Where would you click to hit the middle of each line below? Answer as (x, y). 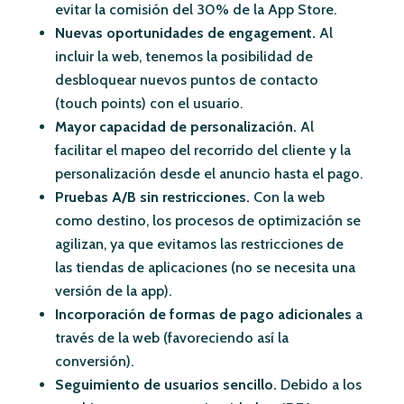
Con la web (289, 197)
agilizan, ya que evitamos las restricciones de (199, 244)
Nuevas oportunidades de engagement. (185, 33)
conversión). (94, 362)
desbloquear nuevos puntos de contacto (186, 80)
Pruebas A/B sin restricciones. (154, 197)
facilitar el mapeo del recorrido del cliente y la (202, 151)
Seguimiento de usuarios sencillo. (165, 385)
